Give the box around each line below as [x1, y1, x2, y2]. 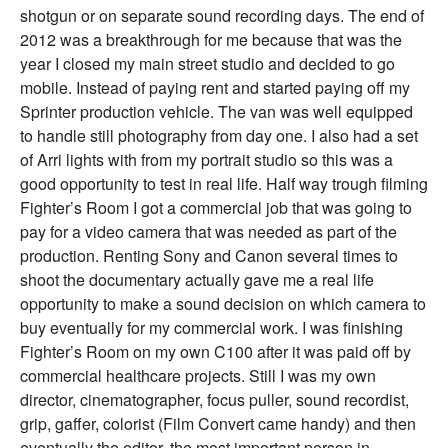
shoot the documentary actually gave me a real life [20, 268, 374, 292]
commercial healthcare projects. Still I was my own [20, 364, 376, 388]
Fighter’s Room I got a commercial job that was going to [20, 196, 412, 220]
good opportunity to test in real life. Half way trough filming [20, 172, 428, 196]
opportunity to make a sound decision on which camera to [20, 292, 426, 316]
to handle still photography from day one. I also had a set [20, 124, 418, 148]
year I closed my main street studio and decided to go [20, 52, 395, 76]
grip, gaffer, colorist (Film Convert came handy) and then [20, 412, 416, 436]
